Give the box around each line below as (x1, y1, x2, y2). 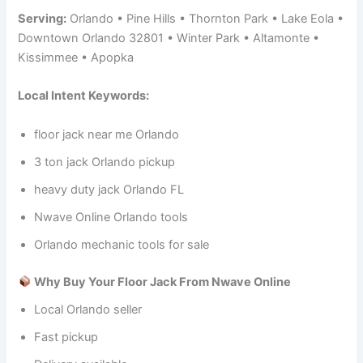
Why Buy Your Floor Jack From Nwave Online (32, 274, 292, 289)
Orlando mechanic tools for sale (34, 237, 210, 252)
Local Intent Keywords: (18, 88, 150, 104)
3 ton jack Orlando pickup (34, 154, 176, 169)
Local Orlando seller (34, 301, 143, 317)
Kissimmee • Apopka (18, 50, 135, 66)
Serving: (18, 11, 67, 27)
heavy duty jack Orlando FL (34, 181, 185, 197)
